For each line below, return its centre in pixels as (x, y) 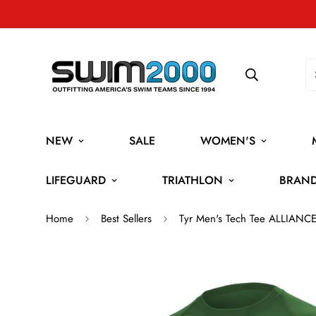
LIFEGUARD (76, 180)
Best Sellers (126, 219)
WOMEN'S (228, 140)
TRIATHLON (193, 180)
